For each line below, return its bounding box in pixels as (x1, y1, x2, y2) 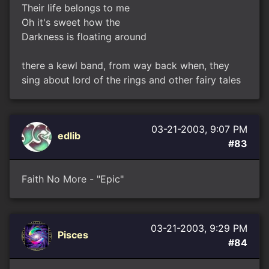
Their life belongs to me (22, 2, 130, 14)
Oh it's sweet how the (22, 16, 120, 28)
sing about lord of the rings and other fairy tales (22, 74, 241, 86)
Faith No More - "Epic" (22, 173, 124, 185)
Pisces (58, 229, 88, 241)
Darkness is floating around (22, 31, 147, 43)
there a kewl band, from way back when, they (22, 59, 229, 71)
